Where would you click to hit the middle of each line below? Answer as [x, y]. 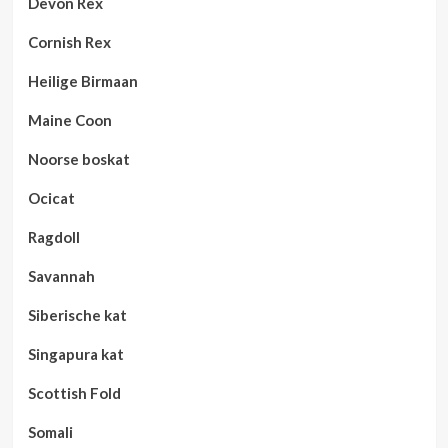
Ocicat [51, 198]
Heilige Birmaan [82, 81]
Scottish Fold [74, 393]
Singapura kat [75, 354]
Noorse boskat [78, 159]
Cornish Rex [69, 42]
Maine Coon [69, 120]
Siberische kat [77, 315]
